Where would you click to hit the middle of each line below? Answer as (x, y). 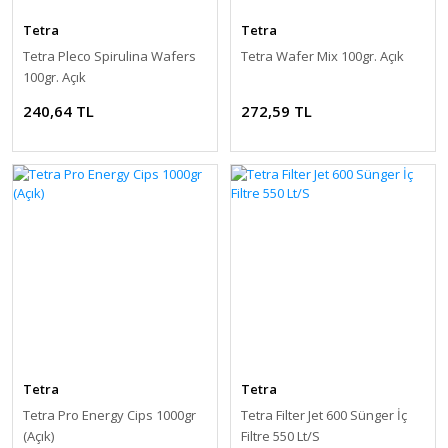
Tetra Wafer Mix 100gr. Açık (322, 55)
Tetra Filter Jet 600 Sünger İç (324, 414)
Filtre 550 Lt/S (280, 435)
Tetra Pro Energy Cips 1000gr (109, 414)
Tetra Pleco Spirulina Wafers (109, 55)
